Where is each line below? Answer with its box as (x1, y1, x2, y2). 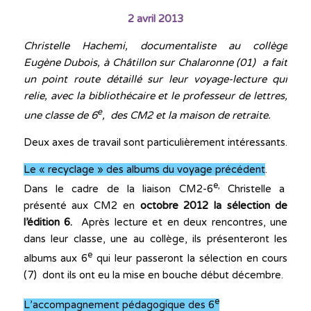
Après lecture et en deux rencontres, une (81, 216, 288, 229)
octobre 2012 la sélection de (140, 199, 288, 212)
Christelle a (219, 183, 288, 196)
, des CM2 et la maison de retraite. (101, 109, 271, 122)
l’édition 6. (23, 216, 82, 229)
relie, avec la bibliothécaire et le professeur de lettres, (23, 90, 288, 103)
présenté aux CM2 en (23, 199, 140, 212)
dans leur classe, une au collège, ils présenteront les (23, 233, 288, 246)
